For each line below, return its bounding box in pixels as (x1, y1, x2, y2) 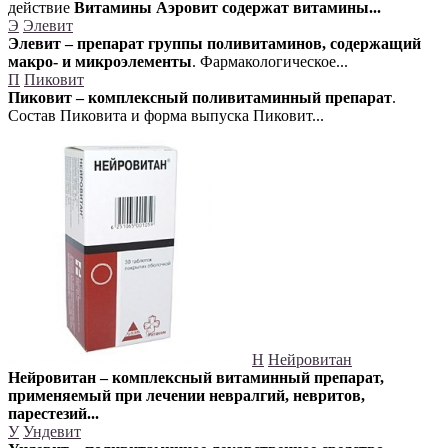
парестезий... (8, 404, 99, 422)
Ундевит (23, 422, 81, 440)
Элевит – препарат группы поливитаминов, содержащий (8, 34, 421, 52)
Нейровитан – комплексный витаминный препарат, (8, 368, 384, 386)
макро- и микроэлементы (8, 52, 192, 70)
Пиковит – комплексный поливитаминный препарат (8, 88, 392, 106)
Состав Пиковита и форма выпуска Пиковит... (8, 106, 324, 124)
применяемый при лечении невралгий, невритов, (8, 386, 365, 404)
